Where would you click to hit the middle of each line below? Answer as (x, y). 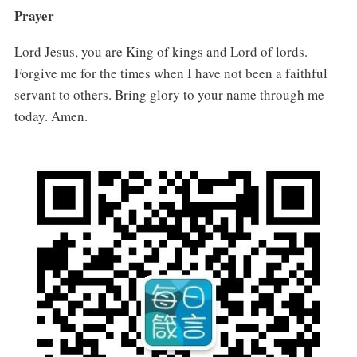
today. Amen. (51, 116)
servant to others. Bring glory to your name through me (169, 94)
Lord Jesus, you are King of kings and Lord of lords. (161, 51)
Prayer (34, 15)
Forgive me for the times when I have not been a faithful (171, 73)
